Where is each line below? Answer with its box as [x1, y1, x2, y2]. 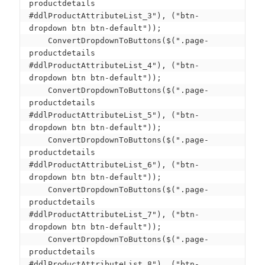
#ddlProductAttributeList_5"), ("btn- [29, 111, 199, 120]
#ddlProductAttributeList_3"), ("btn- [29, 11, 199, 21]
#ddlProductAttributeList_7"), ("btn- [29, 210, 199, 219]
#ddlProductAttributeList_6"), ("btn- [29, 160, 199, 170]
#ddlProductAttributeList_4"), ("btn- [29, 61, 199, 70]
